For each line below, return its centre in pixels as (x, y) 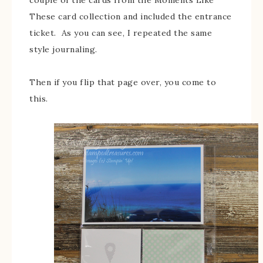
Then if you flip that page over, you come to (123, 82)
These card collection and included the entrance (131, 16)
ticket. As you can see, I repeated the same (121, 33)
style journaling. (63, 49)
